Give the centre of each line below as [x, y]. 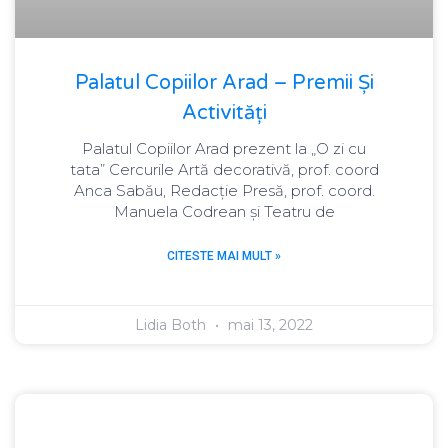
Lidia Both [172, 324]
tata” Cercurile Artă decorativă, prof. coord [224, 169]
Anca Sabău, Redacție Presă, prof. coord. [224, 190]
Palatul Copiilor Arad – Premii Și [224, 82]
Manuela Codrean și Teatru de [224, 211]
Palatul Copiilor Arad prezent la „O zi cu [224, 148]
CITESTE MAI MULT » [224, 255]
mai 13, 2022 [268, 324]
